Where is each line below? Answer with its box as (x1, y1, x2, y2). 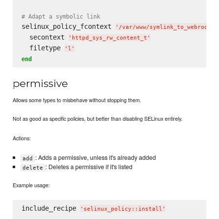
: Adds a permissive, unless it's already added (35, 153, 156, 162)
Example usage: (13, 181, 50, 189)
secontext (21, 33, 68, 42)
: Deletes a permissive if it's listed (45, 162, 132, 172)
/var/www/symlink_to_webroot (118, 24, 211, 31)
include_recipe (21, 204, 80, 213)
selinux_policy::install (83, 206, 162, 213)
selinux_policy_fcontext (21, 22, 115, 31)
